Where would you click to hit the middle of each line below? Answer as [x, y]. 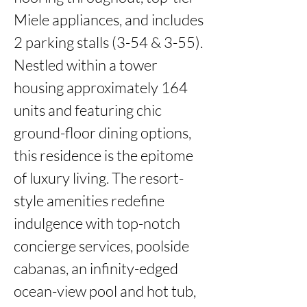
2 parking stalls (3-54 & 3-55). [108, 42]
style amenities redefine [89, 200]
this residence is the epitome [103, 155]
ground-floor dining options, [102, 133]
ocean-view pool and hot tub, [105, 291]
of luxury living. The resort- [99, 178]
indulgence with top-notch [97, 223]
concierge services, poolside [101, 246]
